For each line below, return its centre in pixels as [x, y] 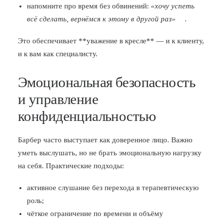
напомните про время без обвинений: [89, 6]
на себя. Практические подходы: [71, 166]
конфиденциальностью [87, 116]
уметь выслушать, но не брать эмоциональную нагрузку [110, 153]
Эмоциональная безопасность [107, 82]
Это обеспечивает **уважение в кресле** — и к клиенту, [111, 41]
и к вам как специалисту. [58, 54]
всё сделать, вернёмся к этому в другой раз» [101, 19]
